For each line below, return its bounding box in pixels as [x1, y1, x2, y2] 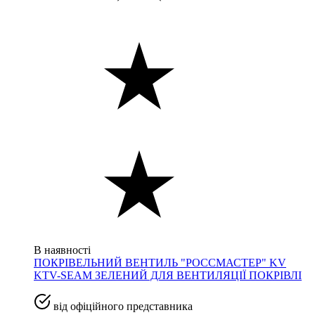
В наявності [34, 243, 91, 256]
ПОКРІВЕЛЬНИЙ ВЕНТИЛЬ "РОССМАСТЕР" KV [34, 256, 286, 269]
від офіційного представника [51, 300, 193, 312]
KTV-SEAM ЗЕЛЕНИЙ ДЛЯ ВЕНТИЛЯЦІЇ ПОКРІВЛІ [34, 269, 302, 281]
